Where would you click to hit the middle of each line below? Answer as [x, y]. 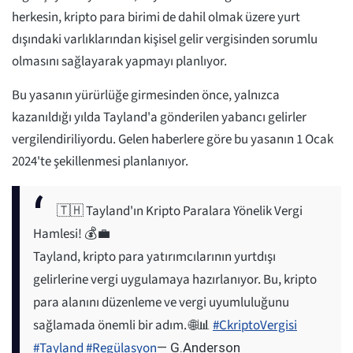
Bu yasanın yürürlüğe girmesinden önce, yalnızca [146, 95]
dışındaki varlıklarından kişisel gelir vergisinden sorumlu [165, 39]
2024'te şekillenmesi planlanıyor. [100, 161]
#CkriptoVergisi [255, 325]
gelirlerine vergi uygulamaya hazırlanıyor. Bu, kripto [175, 279]
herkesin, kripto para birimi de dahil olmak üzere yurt [156, 17]
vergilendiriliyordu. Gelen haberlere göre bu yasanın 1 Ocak [173, 139]
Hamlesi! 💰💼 [72, 234]
